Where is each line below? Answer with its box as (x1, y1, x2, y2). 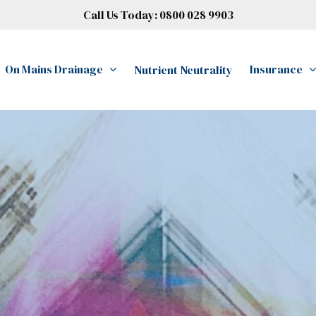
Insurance (250, 61, 303, 77)
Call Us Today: (83, 7, 159, 23)
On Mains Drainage (5, 61, 103, 77)
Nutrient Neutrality (134, 62, 233, 78)
